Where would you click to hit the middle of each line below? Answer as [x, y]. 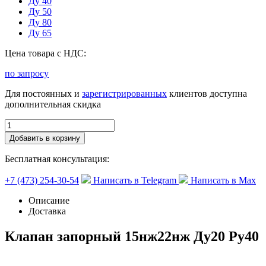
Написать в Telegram [135, 180]
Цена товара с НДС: [45, 53]
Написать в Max [223, 180]
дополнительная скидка [53, 104]
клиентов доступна [207, 94]
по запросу [27, 73]
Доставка [47, 211]
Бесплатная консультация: [57, 159]
